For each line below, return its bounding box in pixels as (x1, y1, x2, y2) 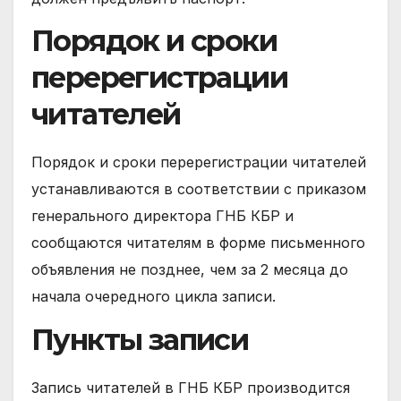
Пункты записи (31, 322, 249, 358)
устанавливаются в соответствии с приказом (31, 180, 366, 199)
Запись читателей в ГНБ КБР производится (31, 379, 350, 397)
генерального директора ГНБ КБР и (31, 207, 294, 226)
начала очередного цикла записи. (31, 287, 276, 306)
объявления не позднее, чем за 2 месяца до (31, 260, 348, 279)
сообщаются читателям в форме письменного (31, 234, 365, 252)
